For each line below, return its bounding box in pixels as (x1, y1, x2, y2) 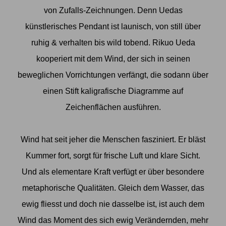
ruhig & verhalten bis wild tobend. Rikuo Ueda (31, 38, 195, 47)
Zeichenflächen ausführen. (65, 103, 161, 111)
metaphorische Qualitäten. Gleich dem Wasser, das (22, 184, 204, 192)
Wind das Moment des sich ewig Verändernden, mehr (18, 216, 208, 224)
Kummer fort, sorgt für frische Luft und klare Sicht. (26, 151, 200, 160)
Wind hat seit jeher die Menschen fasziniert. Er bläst (21, 135, 205, 144)
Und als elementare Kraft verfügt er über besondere (22, 167, 204, 176)
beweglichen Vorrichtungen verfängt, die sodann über (18, 71, 208, 79)
